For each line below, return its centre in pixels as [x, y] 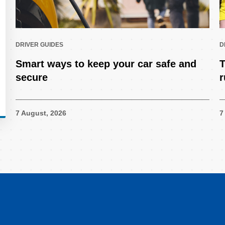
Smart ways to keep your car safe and [106, 64]
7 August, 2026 [41, 113]
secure [31, 77]
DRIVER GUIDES [39, 44]
